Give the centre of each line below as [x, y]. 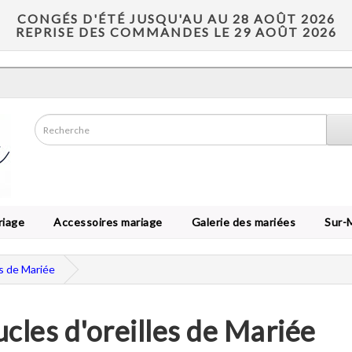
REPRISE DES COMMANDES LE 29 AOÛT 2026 [176, 32]
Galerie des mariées [240, 222]
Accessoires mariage [105, 222]
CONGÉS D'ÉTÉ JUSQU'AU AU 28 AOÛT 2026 [176, 18]
